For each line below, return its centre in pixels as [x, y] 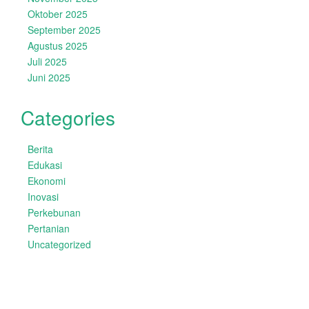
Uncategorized [59, 244]
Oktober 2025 [58, 14]
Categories [68, 117]
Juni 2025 [49, 77]
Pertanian [49, 228]
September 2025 [64, 30]
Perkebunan [54, 212]
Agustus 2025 [58, 46]
